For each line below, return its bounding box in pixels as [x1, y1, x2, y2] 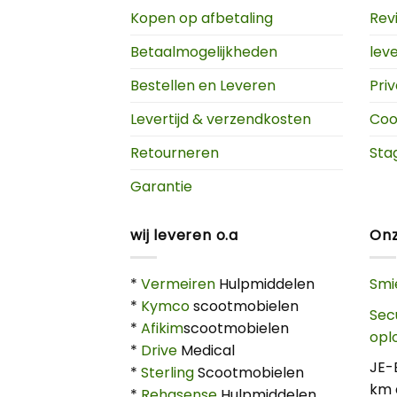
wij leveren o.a [130, 225, 238, 246]
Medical [177, 339, 235, 361]
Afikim [141, 317, 183, 339]
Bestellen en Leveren [130, 75, 276, 97]
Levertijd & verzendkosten [130, 109, 311, 130]
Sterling [141, 362, 194, 383]
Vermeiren [141, 273, 215, 294]
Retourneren [130, 143, 219, 164]
